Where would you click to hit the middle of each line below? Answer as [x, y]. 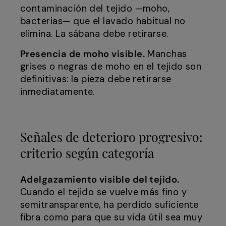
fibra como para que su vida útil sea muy [111, 218]
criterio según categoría [87, 153]
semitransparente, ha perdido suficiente [109, 205]
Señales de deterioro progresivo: [111, 137]
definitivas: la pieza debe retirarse [96, 79]
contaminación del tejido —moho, [95, 9]
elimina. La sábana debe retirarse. [94, 34]
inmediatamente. [58, 92]
